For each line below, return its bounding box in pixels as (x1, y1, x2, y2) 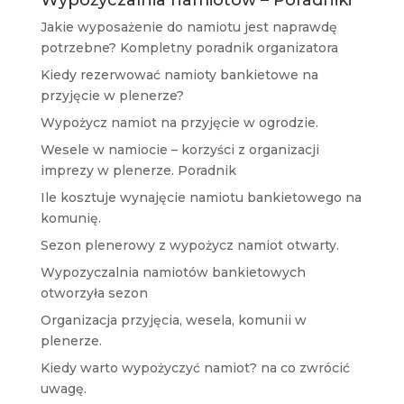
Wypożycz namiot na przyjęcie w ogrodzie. (40, 115, 318, 132)
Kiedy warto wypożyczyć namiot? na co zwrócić (40, 360, 350, 377)
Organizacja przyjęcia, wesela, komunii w (40, 312, 307, 329)
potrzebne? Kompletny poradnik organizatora (40, 40, 338, 57)
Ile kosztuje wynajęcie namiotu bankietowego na (40, 189, 362, 207)
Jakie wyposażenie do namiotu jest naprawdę (40, 19, 337, 36)
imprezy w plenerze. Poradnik (40, 162, 236, 179)
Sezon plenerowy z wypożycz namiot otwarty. (40, 237, 339, 254)
